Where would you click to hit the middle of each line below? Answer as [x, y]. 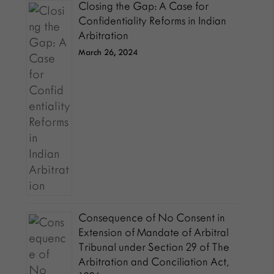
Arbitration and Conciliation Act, [154, 262]
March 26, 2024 [108, 52]
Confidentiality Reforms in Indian [153, 21]
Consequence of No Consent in [152, 218]
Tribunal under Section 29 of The [154, 247]
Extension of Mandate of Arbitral [154, 232]
